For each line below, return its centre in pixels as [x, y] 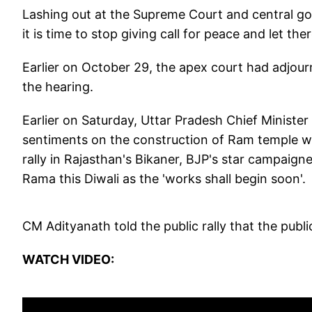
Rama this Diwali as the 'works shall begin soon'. [166, 179]
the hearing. [58, 87]
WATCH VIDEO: [68, 260]
